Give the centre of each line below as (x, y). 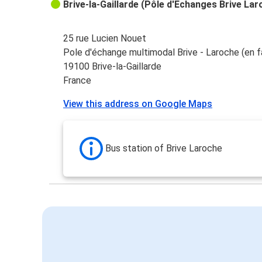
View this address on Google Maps (138, 104)
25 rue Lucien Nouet (105, 39)
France (77, 81)
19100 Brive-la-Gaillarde (113, 67)
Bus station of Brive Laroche (164, 149)
